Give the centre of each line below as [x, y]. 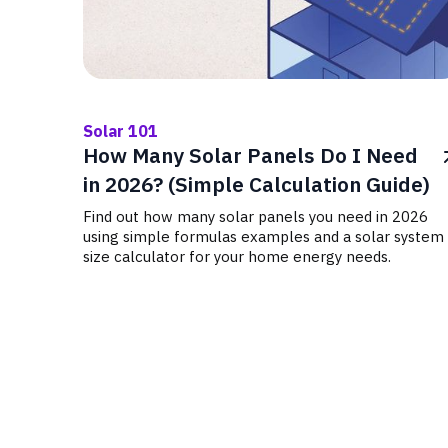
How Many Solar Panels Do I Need [250, 155]
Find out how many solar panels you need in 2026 [255, 216]
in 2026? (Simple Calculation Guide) [256, 184]
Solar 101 [120, 131]
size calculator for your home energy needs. [237, 256]
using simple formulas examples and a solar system [263, 236]
